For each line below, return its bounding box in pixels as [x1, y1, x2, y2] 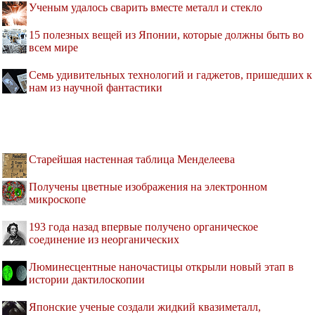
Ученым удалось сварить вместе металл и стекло [29, 1, 262, 14]
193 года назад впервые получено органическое [29, 221, 258, 233]
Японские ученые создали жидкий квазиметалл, [29, 301, 261, 314]
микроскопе [29, 193, 86, 206]
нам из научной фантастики [29, 82, 162, 94]
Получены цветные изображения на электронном [29, 181, 267, 193]
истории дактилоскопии [29, 274, 145, 286]
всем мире [29, 41, 78, 54]
